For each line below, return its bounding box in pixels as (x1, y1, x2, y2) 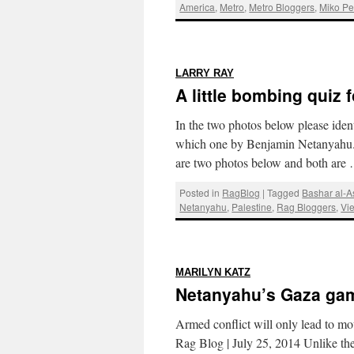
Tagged (267, 185, 300, 199)
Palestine (232, 199, 273, 213)
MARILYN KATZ (175, 267, 250, 279)
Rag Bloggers (277, 199, 337, 213)
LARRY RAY (175, 67, 234, 79)
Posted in (179, 185, 220, 199)
